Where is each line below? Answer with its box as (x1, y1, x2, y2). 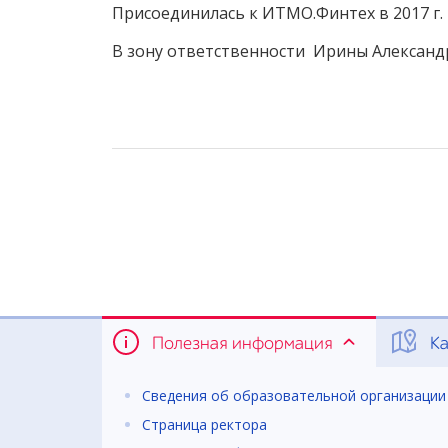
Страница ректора (142, 414, 267, 434)
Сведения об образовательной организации (142, 386, 446, 406)
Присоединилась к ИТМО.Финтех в (112, 2, 393, 25)
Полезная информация (147, 335, 337, 354)
